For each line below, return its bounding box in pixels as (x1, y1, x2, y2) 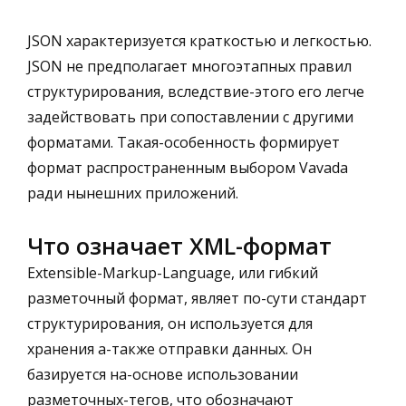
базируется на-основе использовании (27, 363, 298, 384)
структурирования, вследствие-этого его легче (27, 81, 364, 101)
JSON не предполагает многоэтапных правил (27, 55, 352, 76)
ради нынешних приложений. (27, 182, 238, 203)
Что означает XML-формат (27, 229, 332, 261)
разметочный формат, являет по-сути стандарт (27, 287, 367, 308)
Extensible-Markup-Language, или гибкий (27, 262, 318, 283)
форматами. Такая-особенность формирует (27, 131, 340, 152)
